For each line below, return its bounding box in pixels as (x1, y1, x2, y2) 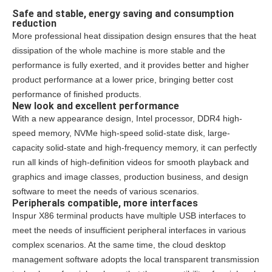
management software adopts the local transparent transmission (12, 254, 259, 265)
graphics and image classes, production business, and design (12, 172, 248, 182)
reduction (12, 18, 56, 30)
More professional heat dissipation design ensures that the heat (12, 31, 256, 41)
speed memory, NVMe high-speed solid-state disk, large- (12, 128, 230, 138)
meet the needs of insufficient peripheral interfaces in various (12, 225, 246, 236)
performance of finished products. (12, 89, 141, 100)
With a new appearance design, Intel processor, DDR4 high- (12, 114, 242, 124)
